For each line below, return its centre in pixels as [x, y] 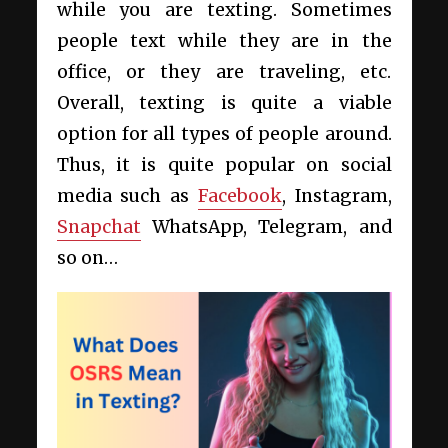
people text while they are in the [224, 40]
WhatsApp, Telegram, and [266, 226]
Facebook [239, 195]
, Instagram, [336, 195]
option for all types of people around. [224, 133]
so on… [87, 257]
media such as [127, 195]
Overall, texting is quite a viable [224, 102]
